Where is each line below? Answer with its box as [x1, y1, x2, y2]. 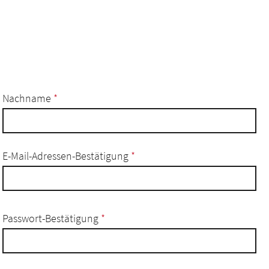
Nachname [2, 91, 53, 105]
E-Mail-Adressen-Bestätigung [2, 149, 131, 163]
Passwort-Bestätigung [2, 211, 101, 225]
